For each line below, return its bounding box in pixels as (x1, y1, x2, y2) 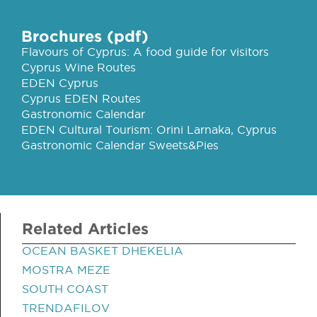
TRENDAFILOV (22, 301, 110, 314)
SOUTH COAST (22, 282, 108, 295)
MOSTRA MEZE (22, 263, 110, 276)
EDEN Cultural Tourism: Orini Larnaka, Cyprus (21, 123, 277, 136)
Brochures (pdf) (21, 27, 149, 45)
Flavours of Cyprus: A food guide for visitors (21, 45, 269, 58)
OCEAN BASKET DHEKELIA (22, 244, 183, 257)
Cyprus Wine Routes (21, 61, 136, 74)
